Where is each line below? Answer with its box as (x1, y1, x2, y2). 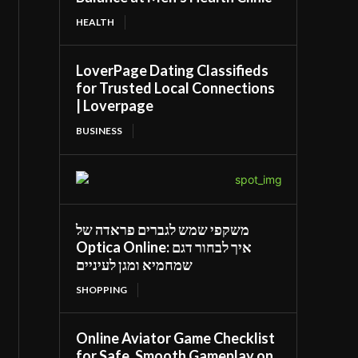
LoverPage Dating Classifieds (76, 61, 269, 79)
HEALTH (76, 15, 115, 28)
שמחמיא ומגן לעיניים (76, 255, 193, 273)
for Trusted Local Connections (76, 78, 276, 97)
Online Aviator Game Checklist (76, 328, 276, 347)
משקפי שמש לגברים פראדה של (76, 220, 250, 238)
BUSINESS (76, 124, 123, 137)
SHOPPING (76, 283, 128, 296)
